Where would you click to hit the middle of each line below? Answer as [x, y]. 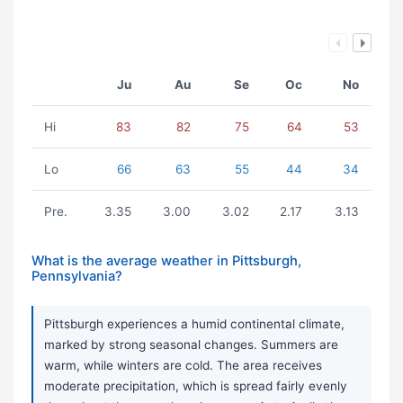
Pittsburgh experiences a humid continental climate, [194, 324]
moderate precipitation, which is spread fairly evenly [196, 386]
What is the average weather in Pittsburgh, [166, 261]
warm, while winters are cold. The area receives [183, 366]
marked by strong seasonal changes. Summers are [191, 345]
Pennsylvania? [77, 277]
